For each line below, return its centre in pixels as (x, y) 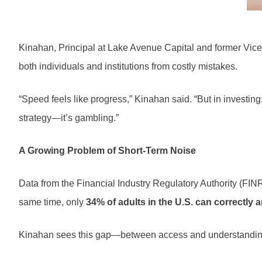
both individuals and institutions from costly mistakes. (128, 67)
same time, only (52, 202)
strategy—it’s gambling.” (69, 118)
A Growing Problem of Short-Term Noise (107, 151)
